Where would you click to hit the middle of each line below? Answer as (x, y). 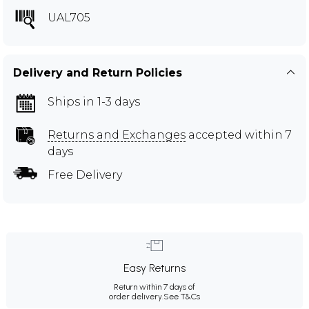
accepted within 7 (239, 134)
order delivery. (136, 296)
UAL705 (69, 17)
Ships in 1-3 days (94, 101)
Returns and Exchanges (117, 134)
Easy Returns (154, 268)
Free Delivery (85, 175)
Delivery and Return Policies (98, 72)
